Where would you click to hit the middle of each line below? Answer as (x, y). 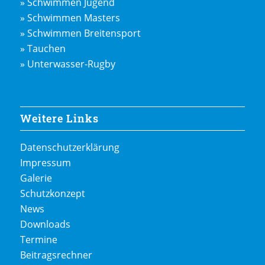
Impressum (45, 162)
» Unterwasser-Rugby (67, 64)
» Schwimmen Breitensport (80, 33)
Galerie (36, 178)
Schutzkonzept (52, 193)
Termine (38, 239)
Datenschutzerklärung (70, 147)
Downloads (45, 224)
